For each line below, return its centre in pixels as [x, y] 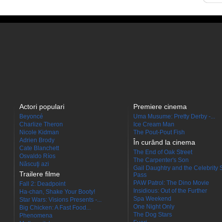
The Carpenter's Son [161, 160]
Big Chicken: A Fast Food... [55, 208]
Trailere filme [40, 174]
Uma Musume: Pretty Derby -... [174, 116]
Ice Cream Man [154, 124]
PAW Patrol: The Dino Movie [171, 183]
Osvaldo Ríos [37, 156]
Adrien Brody [37, 140]
